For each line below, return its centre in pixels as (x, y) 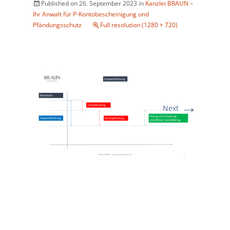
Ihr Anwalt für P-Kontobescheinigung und (91, 14)
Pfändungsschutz (57, 25)
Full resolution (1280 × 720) (139, 25)
